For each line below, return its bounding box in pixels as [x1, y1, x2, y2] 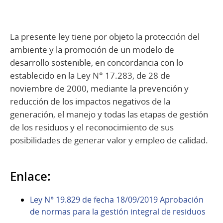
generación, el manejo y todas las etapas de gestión [10, 108, 208, 120]
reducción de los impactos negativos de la [10, 95, 170, 107]
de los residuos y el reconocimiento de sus [10, 121, 174, 133]
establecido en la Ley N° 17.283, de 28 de [10, 69, 170, 81]
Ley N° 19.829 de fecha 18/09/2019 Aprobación [30, 194, 204, 205]
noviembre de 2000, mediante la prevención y [10, 82, 189, 94]
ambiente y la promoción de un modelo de [10, 43, 174, 55]
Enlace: [10, 168, 51, 184]
